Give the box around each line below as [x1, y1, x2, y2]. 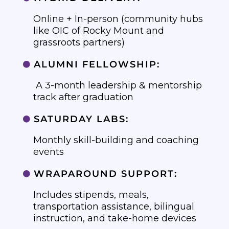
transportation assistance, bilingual [33, 201, 194, 213]
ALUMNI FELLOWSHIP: [33, 59, 160, 71]
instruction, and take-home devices [33, 213, 196, 224]
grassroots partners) [33, 37, 125, 49]
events [33, 146, 64, 158]
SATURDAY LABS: [33, 113, 129, 125]
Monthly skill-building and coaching [33, 134, 199, 146]
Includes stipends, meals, [33, 189, 149, 201]
